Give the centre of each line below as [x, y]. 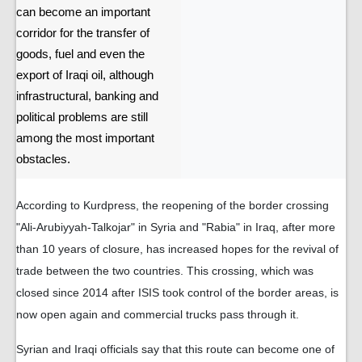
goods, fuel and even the [80, 55]
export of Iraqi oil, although [85, 76]
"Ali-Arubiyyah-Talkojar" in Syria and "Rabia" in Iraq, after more [176, 227]
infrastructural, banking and [87, 97]
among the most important [85, 139]
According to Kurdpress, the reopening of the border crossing [173, 206]
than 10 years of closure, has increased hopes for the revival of [177, 249]
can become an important [83, 13]
